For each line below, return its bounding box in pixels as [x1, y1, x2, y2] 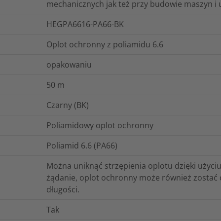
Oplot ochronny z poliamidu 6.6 [46, 39, 163, 50]
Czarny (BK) [46, 100, 89, 111]
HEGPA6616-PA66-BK [46, 19, 124, 30]
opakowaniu [46, 59, 92, 71]
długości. [46, 184, 79, 195]
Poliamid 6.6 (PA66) [46, 140, 117, 151]
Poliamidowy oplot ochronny [46, 120, 153, 131]
